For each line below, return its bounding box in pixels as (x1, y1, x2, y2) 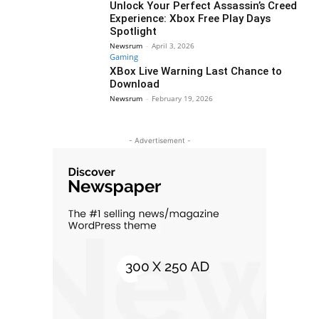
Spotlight (110, 24, 157, 38)
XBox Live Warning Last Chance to (110, 64, 283, 78)
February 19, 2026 (152, 93, 214, 103)
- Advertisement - (128, 136, 191, 145)
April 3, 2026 (152, 40, 195, 51)
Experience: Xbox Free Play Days (110, 11, 271, 25)
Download (110, 77, 160, 90)
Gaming (110, 51, 139, 62)
